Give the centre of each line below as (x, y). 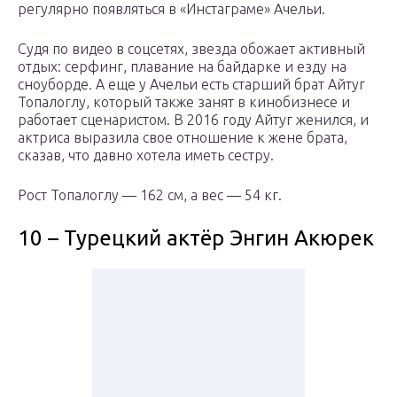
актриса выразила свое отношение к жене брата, (183, 138)
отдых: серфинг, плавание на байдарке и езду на (182, 67)
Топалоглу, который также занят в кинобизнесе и (184, 102)
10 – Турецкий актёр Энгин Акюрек (196, 238)
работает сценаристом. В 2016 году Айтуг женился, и (193, 120)
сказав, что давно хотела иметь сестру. (146, 156)
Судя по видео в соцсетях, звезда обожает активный (191, 49)
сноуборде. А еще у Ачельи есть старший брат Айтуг (191, 85)
